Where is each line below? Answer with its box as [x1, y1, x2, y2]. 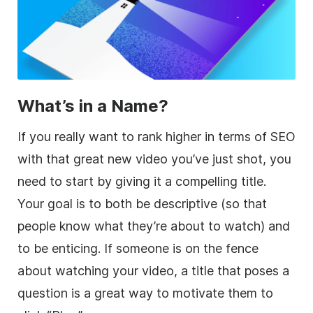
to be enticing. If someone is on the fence [17, 240, 259, 256]
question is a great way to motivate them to [17, 285, 273, 300]
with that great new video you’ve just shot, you [17, 151, 291, 166]
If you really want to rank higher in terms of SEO [17, 129, 296, 144]
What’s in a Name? [17, 95, 168, 116]
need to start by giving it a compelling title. [17, 173, 266, 189]
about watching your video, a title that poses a [17, 263, 289, 278]
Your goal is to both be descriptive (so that [17, 196, 267, 211]
